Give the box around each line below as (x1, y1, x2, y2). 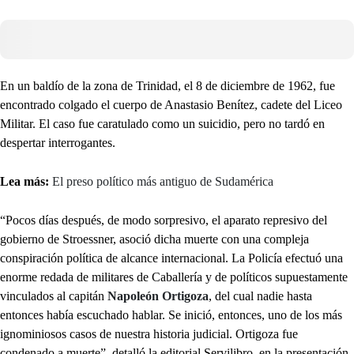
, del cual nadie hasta (209, 289, 312, 303)
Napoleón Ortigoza (107, 289, 209, 303)
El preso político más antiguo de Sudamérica (52, 175, 273, 189)
